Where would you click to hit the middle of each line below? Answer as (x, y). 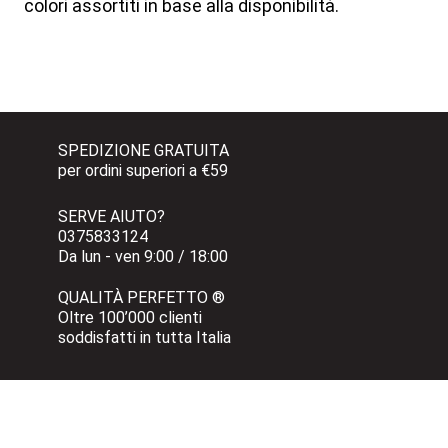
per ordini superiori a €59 (142, 170)
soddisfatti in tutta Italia (144, 337)
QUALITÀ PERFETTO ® (141, 297)
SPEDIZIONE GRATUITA (145, 150)
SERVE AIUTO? (111, 216)
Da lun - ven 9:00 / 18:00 (142, 256)
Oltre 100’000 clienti (131, 317)
